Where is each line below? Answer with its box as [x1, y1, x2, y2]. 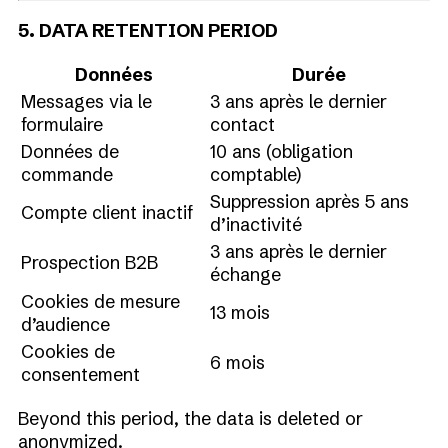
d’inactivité [210, 213, 302, 236]
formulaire [21, 113, 103, 136]
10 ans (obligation [210, 140, 353, 163]
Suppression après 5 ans [210, 190, 409, 213]
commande [21, 163, 113, 186]
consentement [21, 363, 140, 386]
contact [210, 113, 275, 136]
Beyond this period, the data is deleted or [18, 407, 363, 430]
